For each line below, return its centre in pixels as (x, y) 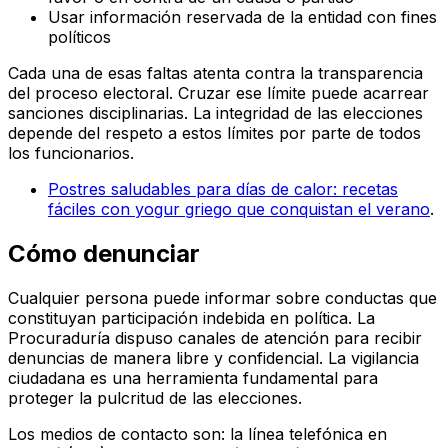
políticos (79, 37)
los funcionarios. (71, 153)
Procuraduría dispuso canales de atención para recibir (215, 338)
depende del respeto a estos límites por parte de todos (214, 133)
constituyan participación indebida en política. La (191, 318)
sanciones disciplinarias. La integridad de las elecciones (215, 113)
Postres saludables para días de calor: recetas (223, 189)
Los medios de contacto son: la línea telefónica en (197, 434)
